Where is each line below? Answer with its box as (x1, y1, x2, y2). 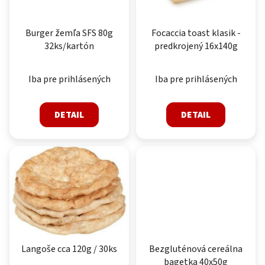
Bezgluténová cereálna (149, 243, 243, 256)
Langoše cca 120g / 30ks (99, 243, 117, 256)
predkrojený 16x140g (154, 40, 238, 53)
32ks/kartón (44, 40, 94, 53)
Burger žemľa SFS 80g (25, 27, 113, 40)
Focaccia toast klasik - (151, 27, 241, 40)
